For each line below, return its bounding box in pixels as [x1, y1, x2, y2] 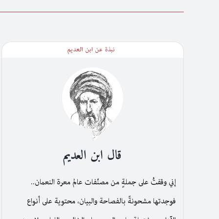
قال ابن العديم [63, 145, 122, 167]
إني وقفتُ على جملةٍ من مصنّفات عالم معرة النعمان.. [31, 176, 176, 189]
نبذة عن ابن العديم [67, 44, 115, 54]
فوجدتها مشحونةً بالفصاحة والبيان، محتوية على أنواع [27, 196, 176, 208]
